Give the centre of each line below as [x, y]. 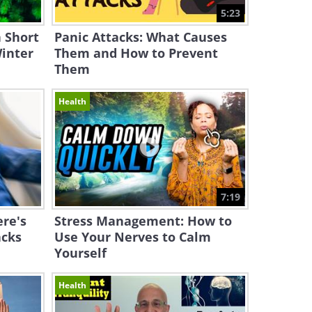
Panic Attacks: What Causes [140, 37]
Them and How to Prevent [136, 53]
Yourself [80, 253]
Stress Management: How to [143, 221]
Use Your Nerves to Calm [132, 237]
